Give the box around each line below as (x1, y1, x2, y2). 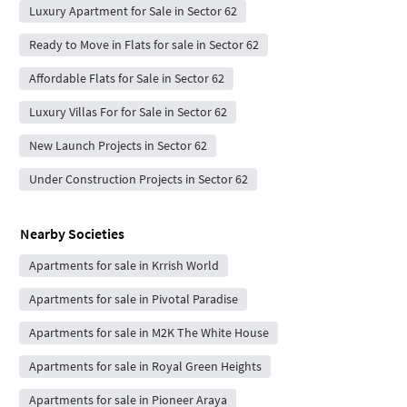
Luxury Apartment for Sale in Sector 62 (28, 2, 237, 19)
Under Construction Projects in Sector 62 (28, 170, 248, 187)
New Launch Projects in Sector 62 (28, 136, 207, 154)
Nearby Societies (20, 223, 124, 243)
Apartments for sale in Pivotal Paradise (28, 290, 238, 307)
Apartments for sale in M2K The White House (28, 323, 269, 341)
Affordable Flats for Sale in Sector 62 (28, 69, 224, 86)
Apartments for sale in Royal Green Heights (28, 357, 262, 374)
